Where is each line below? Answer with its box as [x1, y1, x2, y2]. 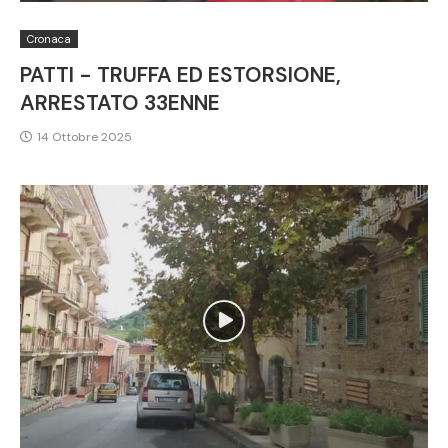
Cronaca [27, 31, 71, 46]
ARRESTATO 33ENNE [20, 88, 220, 117]
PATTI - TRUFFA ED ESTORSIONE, [20, 60, 341, 89]
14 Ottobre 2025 [37, 128, 132, 145]
